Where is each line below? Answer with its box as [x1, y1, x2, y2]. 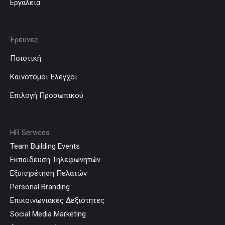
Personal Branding [10, 182, 70, 191]
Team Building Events [10, 141, 80, 151]
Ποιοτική [10, 53, 41, 63]
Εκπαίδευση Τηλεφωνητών [10, 155, 100, 164]
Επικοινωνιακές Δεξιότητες [10, 195, 104, 205]
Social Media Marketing [10, 209, 86, 218]
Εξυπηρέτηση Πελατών [10, 168, 87, 178]
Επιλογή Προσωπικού [10, 90, 83, 100]
